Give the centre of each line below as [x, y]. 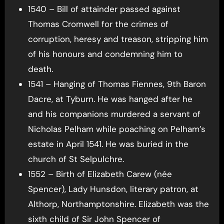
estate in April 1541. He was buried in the [108, 144]
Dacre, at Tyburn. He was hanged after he [110, 99]
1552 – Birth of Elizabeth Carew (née [100, 174]
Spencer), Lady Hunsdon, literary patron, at [113, 189]
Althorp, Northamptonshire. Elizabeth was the [118, 204]
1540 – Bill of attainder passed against [104, 9]
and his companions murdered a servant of [114, 114]
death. [40, 69]
